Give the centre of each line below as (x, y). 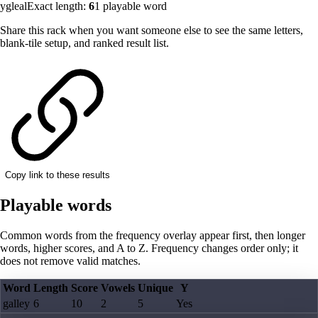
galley (16, 304)
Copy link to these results (57, 175)
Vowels (118, 288)
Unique (155, 288)
